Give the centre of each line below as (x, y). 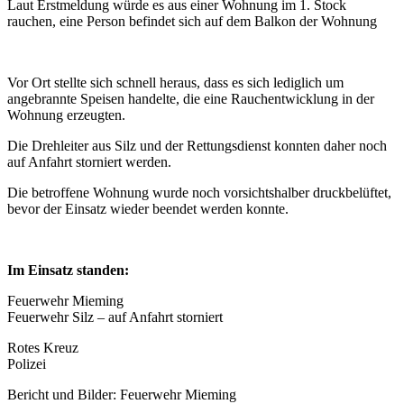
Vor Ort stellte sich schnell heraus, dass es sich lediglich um (175, 83)
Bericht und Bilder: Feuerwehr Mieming (122, 395)
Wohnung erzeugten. (66, 115)
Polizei (27, 364)
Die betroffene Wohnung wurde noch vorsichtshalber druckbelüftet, (199, 193)
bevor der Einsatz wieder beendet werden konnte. (148, 209)
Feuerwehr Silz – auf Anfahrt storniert (115, 317)
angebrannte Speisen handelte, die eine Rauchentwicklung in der (191, 99)
